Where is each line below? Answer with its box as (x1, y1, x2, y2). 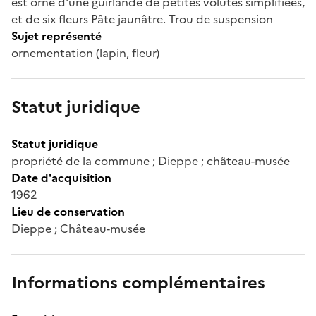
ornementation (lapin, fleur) (11, 44, 159, 61)
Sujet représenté (11, 27, 102, 44)
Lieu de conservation (11, 202, 125, 220)
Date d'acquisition (11, 169, 111, 186)
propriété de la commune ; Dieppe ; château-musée (11, 152, 290, 169)
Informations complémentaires (11, 269, 265, 296)
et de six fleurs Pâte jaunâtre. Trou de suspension (11, 10, 273, 28)
